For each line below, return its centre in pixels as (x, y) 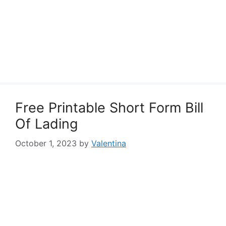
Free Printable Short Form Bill (109, 108)
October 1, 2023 (46, 143)
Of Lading (46, 124)
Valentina (109, 143)
